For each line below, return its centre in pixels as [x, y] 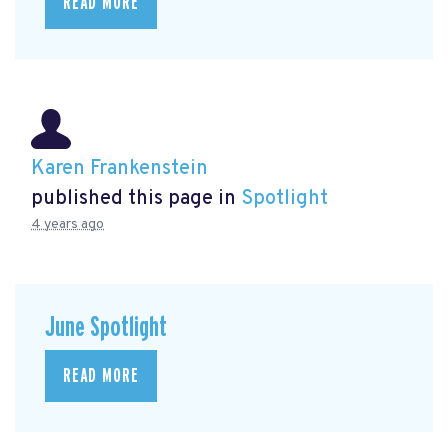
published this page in [136, 199]
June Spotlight [106, 328]
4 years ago [67, 225]
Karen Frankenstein [119, 169]
